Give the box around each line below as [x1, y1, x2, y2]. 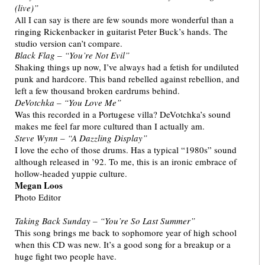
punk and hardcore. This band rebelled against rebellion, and [15, 73, 240, 85]
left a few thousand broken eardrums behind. [15, 85, 180, 97]
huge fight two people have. [15, 250, 117, 263]
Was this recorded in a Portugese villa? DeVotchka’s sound [15, 108, 231, 121]
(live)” [15, 2, 38, 14]
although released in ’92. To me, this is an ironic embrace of [15, 156, 237, 168]
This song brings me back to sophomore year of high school [15, 227, 237, 239]
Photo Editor [15, 191, 61, 203]
